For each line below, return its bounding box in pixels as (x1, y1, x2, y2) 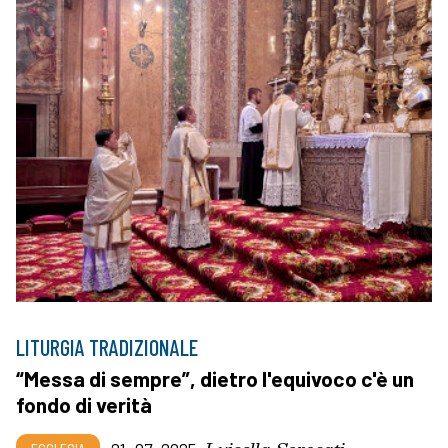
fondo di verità (16, 391, 152, 417)
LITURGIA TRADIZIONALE (16, 333, 198, 360)
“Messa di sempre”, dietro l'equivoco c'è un (16, 365, 414, 391)
